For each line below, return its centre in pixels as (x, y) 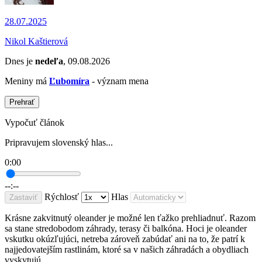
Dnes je (20, 61)
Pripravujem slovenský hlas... (59, 143)
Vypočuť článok (35, 123)
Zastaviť (23, 198)
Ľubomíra (69, 81)
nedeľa (49, 61)
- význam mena (119, 81)
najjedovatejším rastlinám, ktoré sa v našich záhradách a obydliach (127, 250)
